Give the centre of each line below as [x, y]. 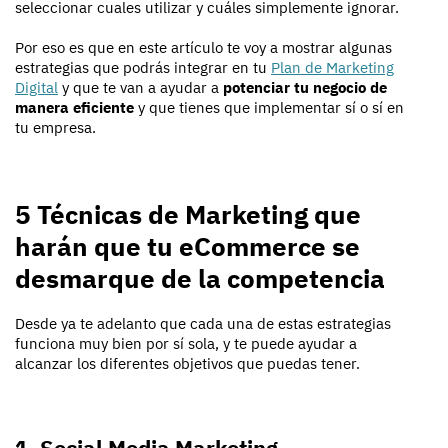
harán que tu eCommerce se [187, 246]
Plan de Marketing [332, 68]
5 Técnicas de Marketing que [188, 214]
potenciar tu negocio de [305, 88]
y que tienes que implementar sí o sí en [269, 108]
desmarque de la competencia [200, 278]
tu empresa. [55, 128]
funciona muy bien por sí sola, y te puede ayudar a [186, 344]
